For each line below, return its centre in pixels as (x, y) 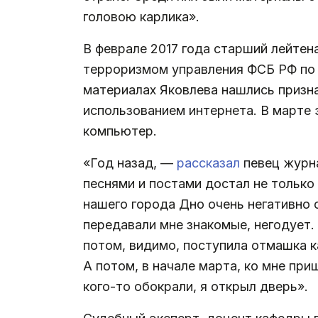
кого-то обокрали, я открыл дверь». (196, 286)
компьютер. (120, 131)
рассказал (210, 163)
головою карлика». (141, 16)
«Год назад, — (130, 163)
